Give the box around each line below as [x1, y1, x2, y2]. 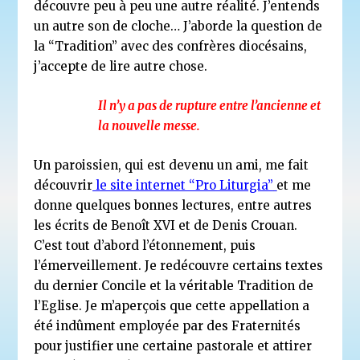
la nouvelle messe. [98, 117, 201, 133]
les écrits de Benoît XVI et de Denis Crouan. [34, 217, 298, 233]
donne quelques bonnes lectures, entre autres [34, 197, 313, 213]
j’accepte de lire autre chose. [34, 58, 208, 74]
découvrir [34, 177, 93, 193]
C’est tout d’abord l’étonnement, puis [34, 237, 256, 253]
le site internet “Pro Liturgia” [92, 177, 274, 193]
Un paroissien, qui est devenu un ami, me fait [34, 157, 309, 173]
